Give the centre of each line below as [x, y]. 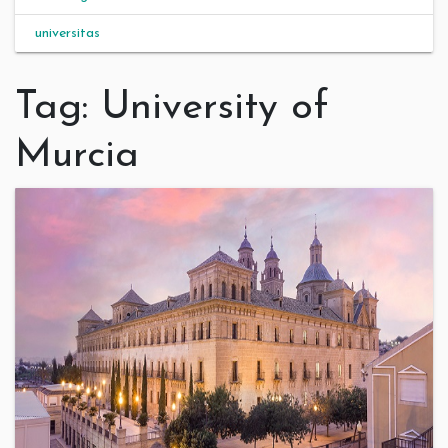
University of [215, 108]
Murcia [77, 156]
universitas [67, 33]
